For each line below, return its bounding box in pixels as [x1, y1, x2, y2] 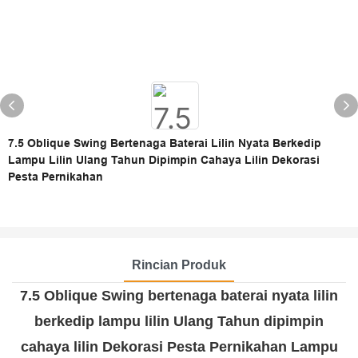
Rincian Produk [132, 257, 226, 272]
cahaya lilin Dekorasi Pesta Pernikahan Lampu [20, 338, 338, 355]
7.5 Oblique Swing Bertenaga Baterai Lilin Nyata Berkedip [8, 137, 321, 149]
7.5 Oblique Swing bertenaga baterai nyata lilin [20, 287, 338, 304]
